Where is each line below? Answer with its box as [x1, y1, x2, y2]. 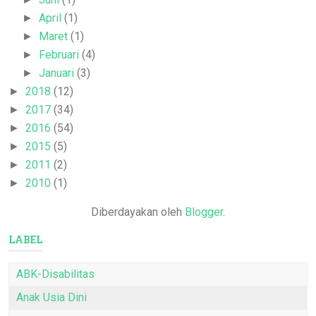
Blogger [185, 205, 223, 219]
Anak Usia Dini [16, 291, 87, 305]
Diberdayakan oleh [91, 205, 185, 219]
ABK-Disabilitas [16, 267, 95, 281]
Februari [39, 48, 83, 62]
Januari [39, 66, 78, 80]
